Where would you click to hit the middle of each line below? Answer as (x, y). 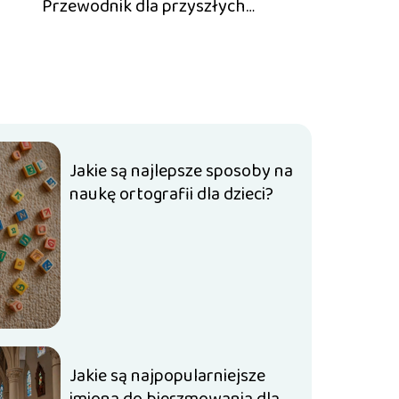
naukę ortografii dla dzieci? (172, 194)
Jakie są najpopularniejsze (168, 376)
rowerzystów (143, 30)
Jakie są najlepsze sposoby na (182, 171)
